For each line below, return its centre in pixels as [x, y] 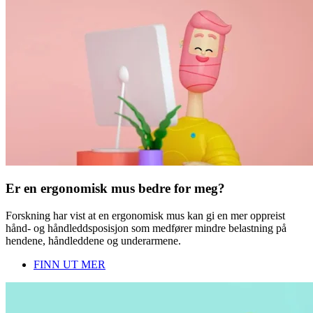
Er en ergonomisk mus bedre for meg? [115, 189]
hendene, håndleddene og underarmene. [93, 241]
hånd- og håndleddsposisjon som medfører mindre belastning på [146, 228]
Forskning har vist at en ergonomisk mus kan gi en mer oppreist [145, 216]
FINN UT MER [70, 265]
